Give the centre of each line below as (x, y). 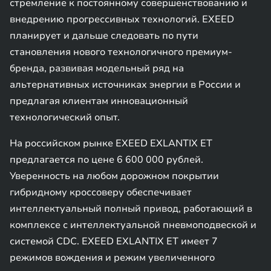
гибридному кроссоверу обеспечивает (101, 192)
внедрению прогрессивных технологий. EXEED (122, 19)
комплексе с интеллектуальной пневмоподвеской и (133, 225)
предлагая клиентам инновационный (99, 101)
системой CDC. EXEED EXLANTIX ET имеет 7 (114, 241)
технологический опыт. (65, 117)
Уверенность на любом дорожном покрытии (114, 176)
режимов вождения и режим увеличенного (112, 258)
